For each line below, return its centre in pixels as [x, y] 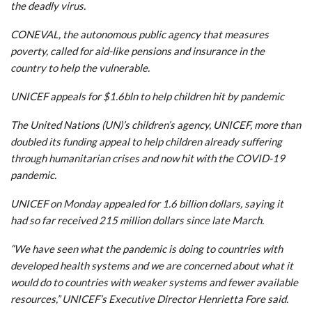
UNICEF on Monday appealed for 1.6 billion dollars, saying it [147, 203]
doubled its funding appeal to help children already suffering [146, 141]
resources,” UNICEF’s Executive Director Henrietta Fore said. [149, 298]
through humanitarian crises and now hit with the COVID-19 [148, 158]
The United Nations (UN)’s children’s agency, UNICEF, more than [156, 124]
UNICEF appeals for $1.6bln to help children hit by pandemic [147, 96]
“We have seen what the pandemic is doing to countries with [147, 248]
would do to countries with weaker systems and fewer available [154, 282]
